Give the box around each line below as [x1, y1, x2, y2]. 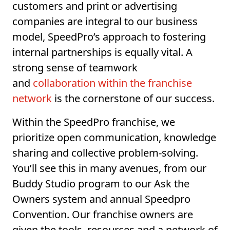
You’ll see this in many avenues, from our [12, 161, 206, 176]
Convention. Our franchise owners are [12, 207, 193, 222]
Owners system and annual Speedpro [12, 192, 190, 206]
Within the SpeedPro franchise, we [12, 115, 175, 129]
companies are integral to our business [12, 14, 198, 29]
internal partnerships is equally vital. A [12, 45, 193, 60]
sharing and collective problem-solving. [12, 146, 198, 160]
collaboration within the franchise [33, 76, 192, 90]
